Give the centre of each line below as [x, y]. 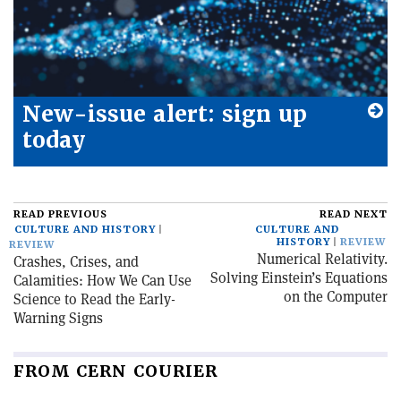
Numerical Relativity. [322, 260]
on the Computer [336, 297]
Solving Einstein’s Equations [299, 278]
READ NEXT [354, 215]
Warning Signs [58, 319]
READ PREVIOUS [60, 215]
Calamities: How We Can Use [102, 281]
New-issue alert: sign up [165, 115]
